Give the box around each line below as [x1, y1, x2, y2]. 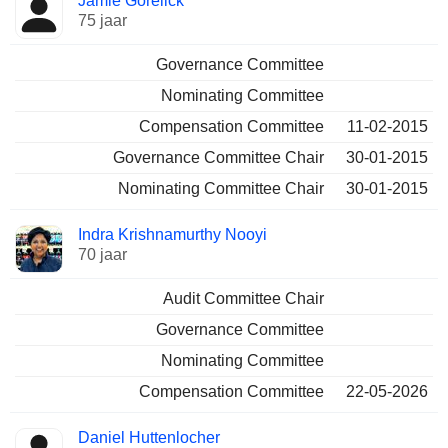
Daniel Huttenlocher [78, 429, 220, 446]
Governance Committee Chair [113, 149, 324, 166]
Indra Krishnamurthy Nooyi [78, 226, 267, 243]
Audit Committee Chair [163, 290, 324, 307]
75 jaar [78, 12, 127, 29]
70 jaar [78, 246, 127, 263]
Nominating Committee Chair [118, 180, 324, 197]
